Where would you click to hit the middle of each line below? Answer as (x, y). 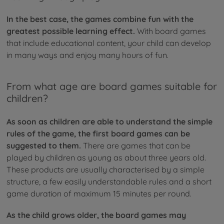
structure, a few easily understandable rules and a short (109, 182)
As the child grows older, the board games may (96, 215)
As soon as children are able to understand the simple (109, 122)
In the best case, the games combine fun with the (100, 19)
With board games (170, 31)
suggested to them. (44, 146)
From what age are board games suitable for (112, 86)
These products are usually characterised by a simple (105, 170)
